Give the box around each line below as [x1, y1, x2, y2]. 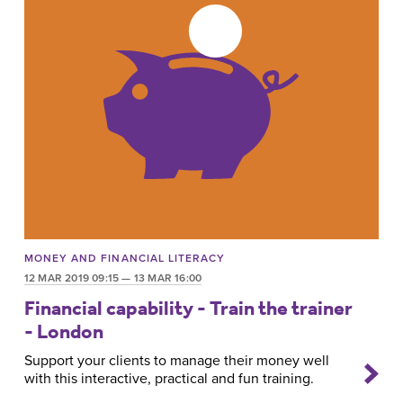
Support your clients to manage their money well [23, 352, 329, 371]
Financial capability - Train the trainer [23, 295, 353, 320]
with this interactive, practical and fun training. [23, 370, 314, 389]
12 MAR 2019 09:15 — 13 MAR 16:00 [23, 272, 202, 285]
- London [23, 318, 103, 344]
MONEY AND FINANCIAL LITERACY [23, 252, 226, 265]
